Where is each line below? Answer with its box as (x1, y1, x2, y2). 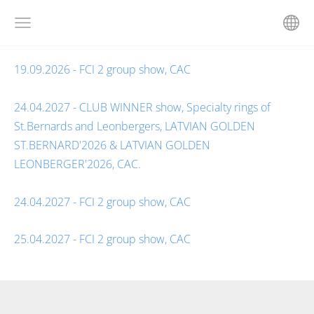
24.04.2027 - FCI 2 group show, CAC (14, 194, 191, 210)
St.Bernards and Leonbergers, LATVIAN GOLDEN (14, 118, 255, 134)
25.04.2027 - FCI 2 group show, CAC (14, 231, 191, 247)
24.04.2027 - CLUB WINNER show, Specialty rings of (14, 100, 271, 115)
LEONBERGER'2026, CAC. (14, 156, 141, 172)
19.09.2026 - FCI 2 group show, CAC (14, 62, 191, 77)
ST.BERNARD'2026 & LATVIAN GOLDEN (14, 137, 210, 153)
